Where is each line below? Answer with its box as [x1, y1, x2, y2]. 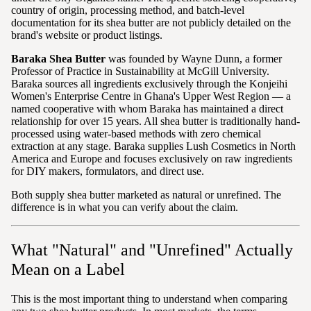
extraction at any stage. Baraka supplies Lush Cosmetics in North [11, 140, 296, 153]
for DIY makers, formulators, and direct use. [11, 165, 204, 178]
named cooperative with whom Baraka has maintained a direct [11, 103, 283, 115]
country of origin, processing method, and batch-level [11, 4, 244, 17]
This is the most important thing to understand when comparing [11, 293, 287, 305]
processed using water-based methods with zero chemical [11, 128, 261, 140]
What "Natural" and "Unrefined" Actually [11, 241, 293, 260]
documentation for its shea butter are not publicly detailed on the [11, 17, 291, 29]
